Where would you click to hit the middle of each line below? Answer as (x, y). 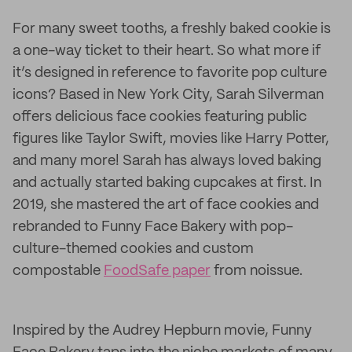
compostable (58, 271)
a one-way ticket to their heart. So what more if (167, 51)
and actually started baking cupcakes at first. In (167, 183)
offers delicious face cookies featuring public (160, 117)
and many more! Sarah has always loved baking (167, 161)
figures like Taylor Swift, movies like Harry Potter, (171, 139)
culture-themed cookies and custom (133, 249)
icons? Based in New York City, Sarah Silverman (168, 95)
